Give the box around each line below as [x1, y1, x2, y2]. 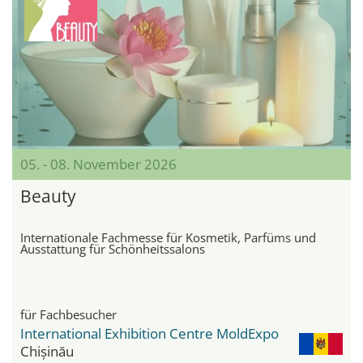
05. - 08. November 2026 [20, 154, 177, 173]
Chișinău [20, 341, 74, 361]
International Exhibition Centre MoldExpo [20, 323, 279, 343]
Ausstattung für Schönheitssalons [20, 240, 205, 257]
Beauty [20, 184, 76, 207]
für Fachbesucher [20, 305, 117, 322]
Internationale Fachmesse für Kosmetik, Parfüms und [20, 228, 316, 246]
